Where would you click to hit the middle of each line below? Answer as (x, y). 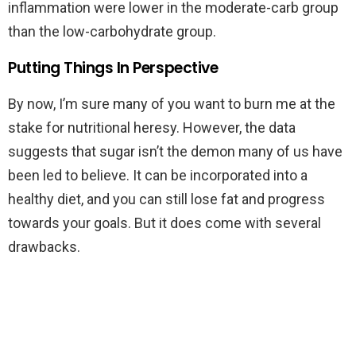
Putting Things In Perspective (113, 68)
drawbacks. (44, 247)
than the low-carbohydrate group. (112, 32)
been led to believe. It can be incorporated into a (158, 176)
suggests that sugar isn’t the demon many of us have (175, 152)
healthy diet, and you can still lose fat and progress (166, 199)
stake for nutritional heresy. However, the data (152, 128)
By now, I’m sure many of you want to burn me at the (172, 104)
